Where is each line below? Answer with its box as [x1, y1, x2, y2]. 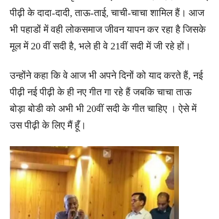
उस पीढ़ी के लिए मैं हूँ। [10, 119, 86, 131]
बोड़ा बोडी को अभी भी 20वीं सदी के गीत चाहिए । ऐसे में [10, 103, 197, 114]
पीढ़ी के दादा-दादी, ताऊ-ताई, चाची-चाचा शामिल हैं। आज [10, 7, 204, 18]
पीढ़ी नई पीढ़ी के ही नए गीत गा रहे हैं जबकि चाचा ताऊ [10, 86, 192, 97]
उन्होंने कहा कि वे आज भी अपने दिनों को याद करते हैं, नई [10, 69, 203, 81]
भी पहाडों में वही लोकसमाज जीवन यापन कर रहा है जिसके [10, 23, 206, 35]
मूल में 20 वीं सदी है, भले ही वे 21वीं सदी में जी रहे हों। [10, 40, 191, 51]
